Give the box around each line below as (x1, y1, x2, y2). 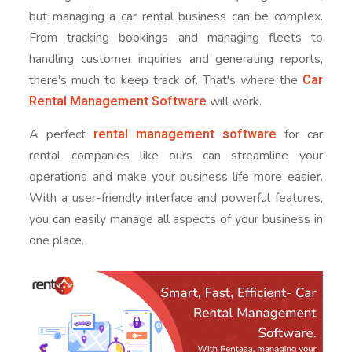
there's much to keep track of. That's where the (29, 71, 302, 89)
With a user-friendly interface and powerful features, (29, 189, 323, 207)
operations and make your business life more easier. (29, 168, 323, 185)
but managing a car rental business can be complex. (29, 8, 323, 25)
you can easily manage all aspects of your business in (29, 211, 323, 228)
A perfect (29, 126, 94, 143)
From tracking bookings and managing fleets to (29, 29, 323, 46)
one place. (29, 232, 85, 249)
